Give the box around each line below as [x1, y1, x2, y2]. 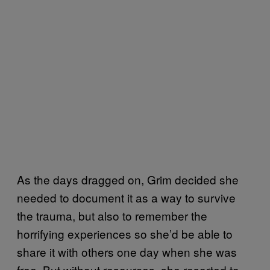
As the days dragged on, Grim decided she [17, 171, 239, 187]
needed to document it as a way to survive [17, 189, 236, 206]
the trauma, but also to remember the [17, 207, 207, 224]
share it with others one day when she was [17, 243, 237, 260]
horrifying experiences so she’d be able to [17, 225, 233, 242]
